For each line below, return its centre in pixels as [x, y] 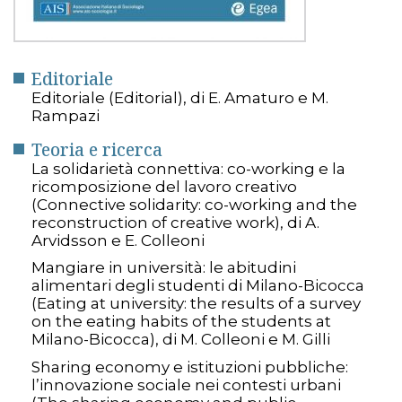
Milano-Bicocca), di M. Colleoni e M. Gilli [181, 340]
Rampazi [66, 115]
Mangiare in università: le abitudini [164, 268]
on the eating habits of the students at [181, 322]
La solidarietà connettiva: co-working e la [188, 168]
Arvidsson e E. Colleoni [118, 240]
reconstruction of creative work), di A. [175, 222]
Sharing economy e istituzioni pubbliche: [190, 367]
